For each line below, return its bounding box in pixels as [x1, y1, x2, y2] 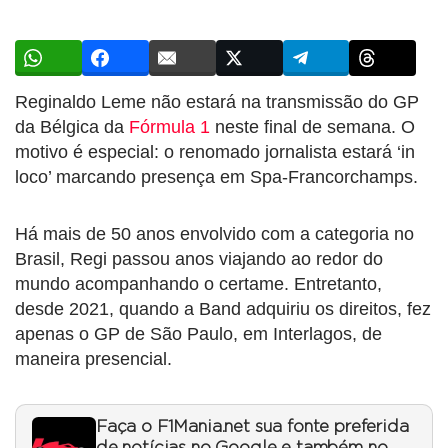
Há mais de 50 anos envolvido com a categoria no [15, 223, 414, 244]
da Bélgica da [15, 116, 129, 137]
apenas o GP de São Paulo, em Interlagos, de [15, 323, 382, 344]
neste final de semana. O [210, 116, 415, 137]
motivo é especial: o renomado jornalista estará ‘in [15, 141, 415, 162]
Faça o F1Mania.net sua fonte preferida [96, 418, 409, 435]
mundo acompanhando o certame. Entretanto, [15, 273, 382, 294]
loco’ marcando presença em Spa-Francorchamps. [15, 166, 418, 187]
